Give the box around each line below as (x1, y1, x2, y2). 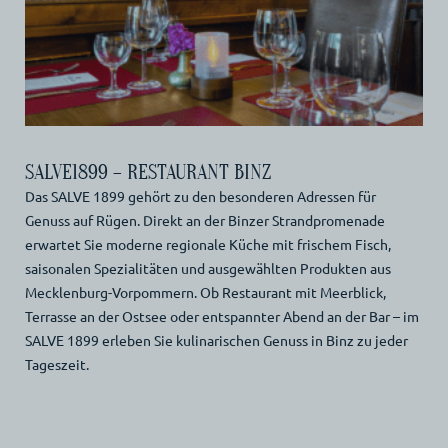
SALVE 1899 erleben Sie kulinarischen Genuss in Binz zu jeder (24, 331, 408, 350)
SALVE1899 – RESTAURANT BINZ (24, 161, 271, 185)
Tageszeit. (24, 355, 89, 374)
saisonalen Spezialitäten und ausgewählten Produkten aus (24, 259, 391, 278)
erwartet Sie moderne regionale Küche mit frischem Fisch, (24, 235, 391, 254)
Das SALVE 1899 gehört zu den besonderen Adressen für (24, 187, 376, 206)
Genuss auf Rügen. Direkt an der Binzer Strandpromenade (24, 211, 385, 230)
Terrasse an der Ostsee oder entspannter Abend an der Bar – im (24, 307, 419, 326)
